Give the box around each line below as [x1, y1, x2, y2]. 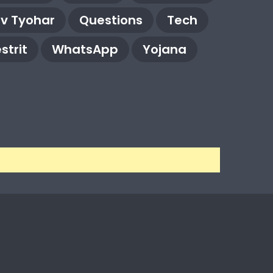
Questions [79, 11, 143, 29]
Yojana [142, 40, 186, 58]
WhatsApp [51, 40, 118, 58]
